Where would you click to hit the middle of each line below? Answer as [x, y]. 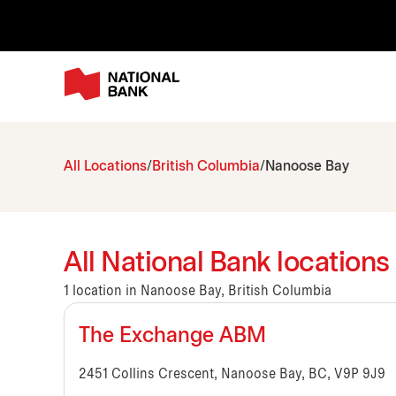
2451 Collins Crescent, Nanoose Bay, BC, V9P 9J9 [232, 375]
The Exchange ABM [172, 337]
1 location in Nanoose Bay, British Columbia [198, 292]
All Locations [105, 167]
